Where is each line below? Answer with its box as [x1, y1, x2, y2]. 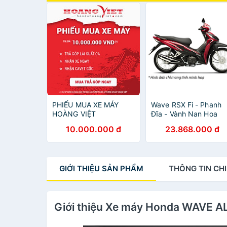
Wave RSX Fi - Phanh [151, 100, 221, 109]
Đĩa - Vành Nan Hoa [151, 109, 217, 118]
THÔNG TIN [169, 164, 213, 173]
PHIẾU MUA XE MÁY [52, 100, 119, 109]
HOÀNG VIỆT [52, 109, 96, 118]
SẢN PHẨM [100, 164, 143, 173]
